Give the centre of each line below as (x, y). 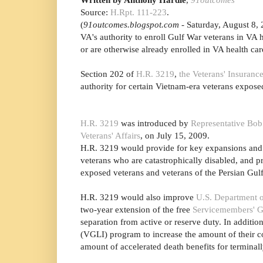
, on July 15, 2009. (175, 136)
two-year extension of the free (136, 210)
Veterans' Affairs (110, 136)
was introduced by (155, 123)
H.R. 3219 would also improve (138, 197)
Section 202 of (108, 74)
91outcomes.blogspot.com (132, 25)
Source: (95, 12)
